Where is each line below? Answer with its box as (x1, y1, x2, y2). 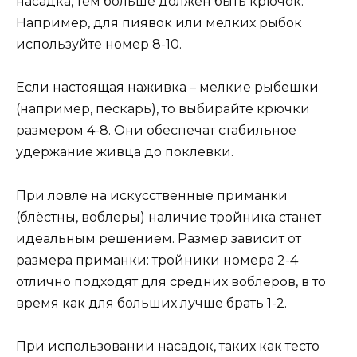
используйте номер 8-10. (16, 37, 182, 53)
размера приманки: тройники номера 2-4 (16, 252, 298, 268)
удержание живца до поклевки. (16, 144, 233, 160)
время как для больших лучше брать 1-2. (16, 295, 287, 311)
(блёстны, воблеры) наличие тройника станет (16, 209, 321, 225)
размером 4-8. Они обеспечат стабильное (16, 123, 296, 139)
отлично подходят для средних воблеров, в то (16, 273, 326, 289)
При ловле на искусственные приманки (16, 187, 288, 203)
